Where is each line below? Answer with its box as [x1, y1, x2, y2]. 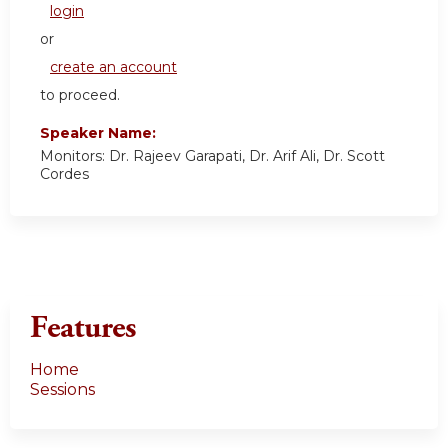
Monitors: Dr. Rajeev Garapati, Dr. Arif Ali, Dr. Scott [40, 147, 385, 166]
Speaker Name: [40, 124, 160, 143]
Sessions [30, 380, 95, 400]
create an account [50, 58, 177, 77]
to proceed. [40, 86, 120, 105]
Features [30, 308, 136, 349]
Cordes [40, 165, 89, 184]
